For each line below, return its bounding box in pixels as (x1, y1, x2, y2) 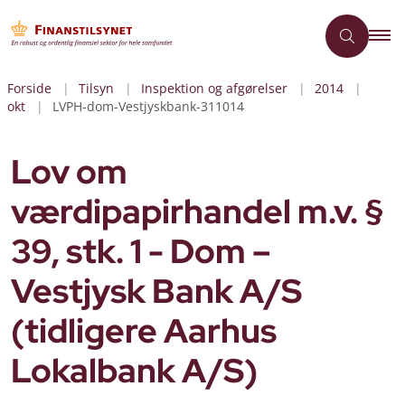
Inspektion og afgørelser (141, 80, 287, 97)
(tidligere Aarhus (11, 309, 277, 353)
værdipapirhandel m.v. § (11, 190, 383, 233)
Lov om (11, 150, 127, 193)
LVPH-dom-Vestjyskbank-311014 (52, 98, 244, 115)
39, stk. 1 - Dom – (11, 230, 271, 273)
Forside (7, 80, 52, 97)
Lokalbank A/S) (11, 349, 258, 392)
